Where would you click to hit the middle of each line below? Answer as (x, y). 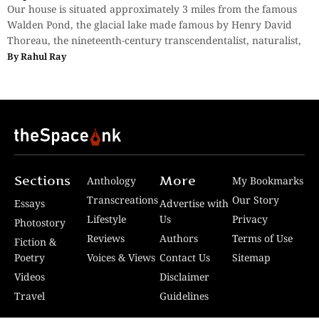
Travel (30, 296)
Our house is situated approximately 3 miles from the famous (152, 9)
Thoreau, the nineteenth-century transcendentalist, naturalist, (154, 40)
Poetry (30, 257)
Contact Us (185, 257)
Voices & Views (121, 257)
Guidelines (184, 296)
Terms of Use (262, 238)
